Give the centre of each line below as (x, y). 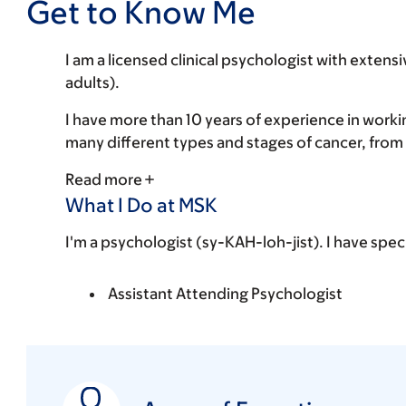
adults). (92, 82)
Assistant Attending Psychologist (225, 293)
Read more (104, 179)
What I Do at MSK (141, 205)
